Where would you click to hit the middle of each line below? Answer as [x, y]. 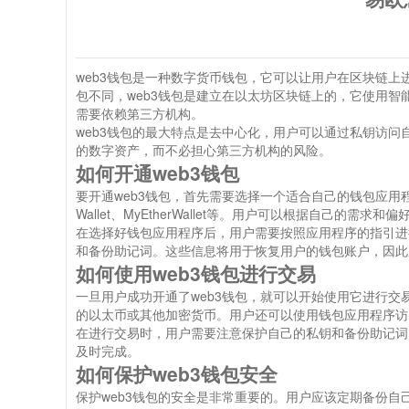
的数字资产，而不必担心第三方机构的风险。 [204, 150]
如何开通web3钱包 [157, 173]
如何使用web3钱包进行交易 [196, 273]
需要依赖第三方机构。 [140, 113]
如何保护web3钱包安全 [177, 373]
